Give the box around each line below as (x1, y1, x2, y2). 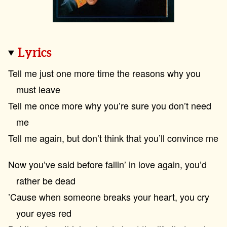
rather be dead (16, 174, 75, 187)
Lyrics (18, 47, 55, 60)
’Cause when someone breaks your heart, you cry (8, 190, 209, 203)
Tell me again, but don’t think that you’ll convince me (8, 131, 218, 144)
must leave (16, 83, 60, 96)
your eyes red (16, 206, 71, 219)
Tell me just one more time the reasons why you (8, 66, 201, 80)
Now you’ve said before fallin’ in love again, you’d (8, 158, 207, 171)
